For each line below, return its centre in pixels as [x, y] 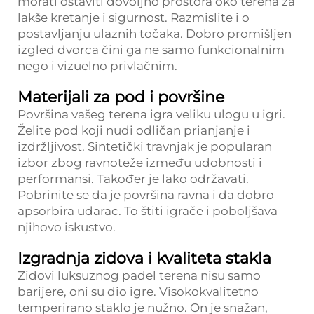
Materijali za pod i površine [121, 97]
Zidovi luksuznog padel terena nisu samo [139, 275]
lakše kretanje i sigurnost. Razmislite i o [134, 18]
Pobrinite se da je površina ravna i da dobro [146, 195]
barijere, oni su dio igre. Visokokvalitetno [138, 292]
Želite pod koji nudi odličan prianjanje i [134, 130]
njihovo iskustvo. [67, 227]
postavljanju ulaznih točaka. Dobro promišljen [155, 34]
